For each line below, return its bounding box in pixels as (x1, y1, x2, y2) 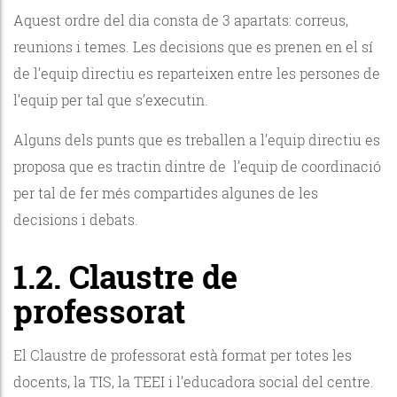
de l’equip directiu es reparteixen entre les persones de (13, 63, 380, 82)
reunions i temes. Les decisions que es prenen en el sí (13, 36, 373, 56)
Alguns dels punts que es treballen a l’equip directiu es (13, 129, 380, 149)
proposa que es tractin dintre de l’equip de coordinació (13, 156, 381, 175)
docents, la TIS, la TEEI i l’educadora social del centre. (13, 371, 378, 391)
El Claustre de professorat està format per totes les (13, 345, 352, 364)
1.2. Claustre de (13, 254, 237, 298)
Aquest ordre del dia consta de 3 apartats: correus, (13, 10, 348, 29)
